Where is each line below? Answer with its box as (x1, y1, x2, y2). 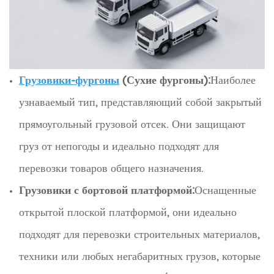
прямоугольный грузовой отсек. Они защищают (19, 117, 245, 131)
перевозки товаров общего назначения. (19, 161, 204, 176)
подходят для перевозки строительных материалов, (19, 227, 260, 242)
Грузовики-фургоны (19, 73, 119, 87)
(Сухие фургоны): (119, 73, 210, 87)
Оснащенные (194, 183, 256, 198)
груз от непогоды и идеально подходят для (19, 139, 219, 154)
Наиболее (210, 73, 256, 87)
